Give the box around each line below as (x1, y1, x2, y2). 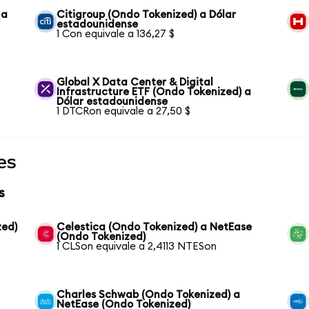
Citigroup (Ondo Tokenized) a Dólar (57, 10, 237, 21)
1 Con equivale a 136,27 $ (57, 29, 175, 40)
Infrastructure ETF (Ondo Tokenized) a (57, 87, 252, 98)
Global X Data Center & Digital (57, 77, 214, 88)
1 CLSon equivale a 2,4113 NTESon (57, 241, 217, 252)
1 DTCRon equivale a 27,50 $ (57, 106, 191, 117)
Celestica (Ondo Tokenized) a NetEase (57, 222, 252, 232)
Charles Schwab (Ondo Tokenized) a (57, 290, 241, 300)
